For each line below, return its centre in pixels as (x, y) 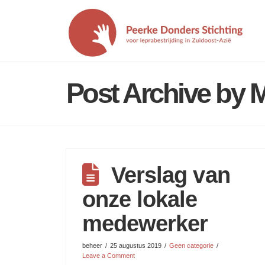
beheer (92, 246)
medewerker (145, 224)
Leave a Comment (108, 256)
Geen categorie (192, 246)
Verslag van (171, 175)
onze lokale (140, 200)
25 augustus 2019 (135, 246)
